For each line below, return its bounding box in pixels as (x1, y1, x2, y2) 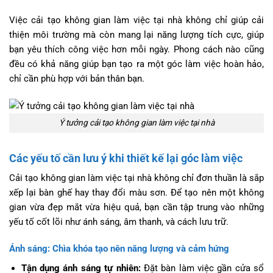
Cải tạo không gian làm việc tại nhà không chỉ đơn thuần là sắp (9, 172, 264, 184)
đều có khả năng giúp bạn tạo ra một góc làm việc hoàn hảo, (9, 58, 264, 70)
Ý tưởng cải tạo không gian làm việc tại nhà (58, 118, 214, 128)
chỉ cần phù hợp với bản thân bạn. (9, 73, 144, 85)
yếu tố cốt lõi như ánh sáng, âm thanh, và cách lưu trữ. (9, 216, 229, 228)
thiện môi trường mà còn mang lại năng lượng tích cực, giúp (9, 29, 264, 41)
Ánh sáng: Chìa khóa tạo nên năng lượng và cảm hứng (9, 243, 229, 255)
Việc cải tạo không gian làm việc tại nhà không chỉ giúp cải (9, 15, 264, 26)
